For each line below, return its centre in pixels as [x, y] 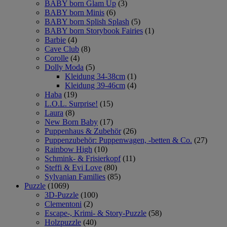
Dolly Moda [64, 67]
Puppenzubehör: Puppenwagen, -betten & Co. [118, 140]
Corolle [56, 58]
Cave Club [62, 49]
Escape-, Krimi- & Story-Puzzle [96, 213]
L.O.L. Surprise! [71, 103]
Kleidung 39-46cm [95, 85]
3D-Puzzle [62, 195]
